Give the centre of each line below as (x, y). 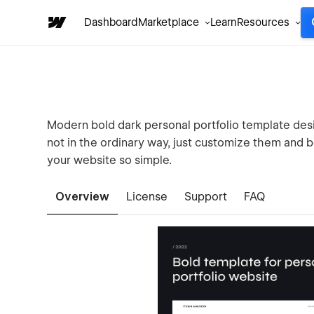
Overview (83, 197)
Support (206, 197)
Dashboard (111, 22)
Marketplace (169, 22)
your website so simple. (110, 160)
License (147, 197)
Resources (263, 22)
